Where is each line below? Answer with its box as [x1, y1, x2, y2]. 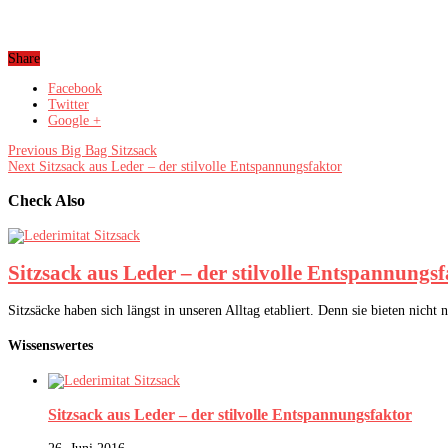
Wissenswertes [8, 338, 93, 354]
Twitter [48, 96, 89, 112]
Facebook [48, 80, 102, 96]
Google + [48, 112, 101, 128]
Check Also [8, 191, 85, 211]
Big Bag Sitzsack [57, 142, 157, 158]
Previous [8, 142, 57, 158]
